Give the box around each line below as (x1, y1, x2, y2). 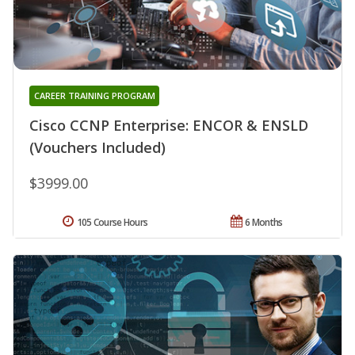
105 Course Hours (76, 215, 148, 229)
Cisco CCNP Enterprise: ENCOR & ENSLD (29, 115, 308, 135)
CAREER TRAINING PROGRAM (33, 89, 155, 101)
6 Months (245, 215, 283, 229)
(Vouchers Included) (29, 137, 166, 157)
